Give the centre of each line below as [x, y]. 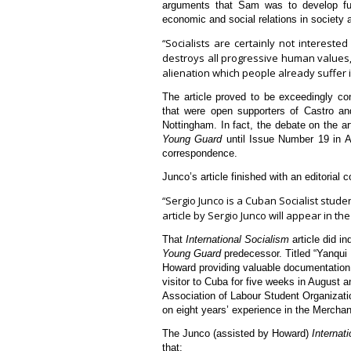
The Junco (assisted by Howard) [237, 333]
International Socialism [237, 239]
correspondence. [200, 153]
